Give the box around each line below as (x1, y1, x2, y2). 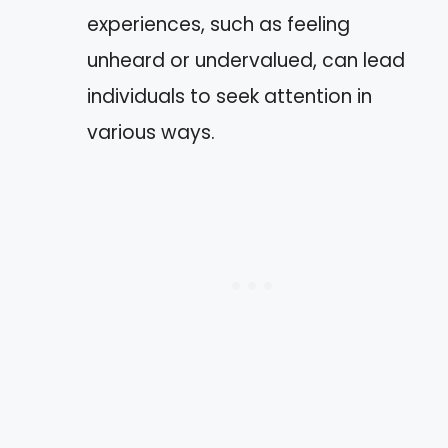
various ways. (87, 118, 215, 146)
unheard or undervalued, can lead (87, 46, 405, 74)
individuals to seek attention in (87, 82, 372, 110)
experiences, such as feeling (87, 10, 350, 38)
